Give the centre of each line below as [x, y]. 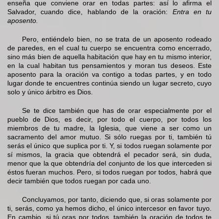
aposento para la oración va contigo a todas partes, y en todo [109, 75]
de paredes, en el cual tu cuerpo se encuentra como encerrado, [109, 48]
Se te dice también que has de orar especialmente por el [117, 111]
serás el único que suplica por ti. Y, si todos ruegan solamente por [109, 146]
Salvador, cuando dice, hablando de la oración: [90, 12]
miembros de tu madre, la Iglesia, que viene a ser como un [109, 128]
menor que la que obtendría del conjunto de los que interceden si [109, 164]
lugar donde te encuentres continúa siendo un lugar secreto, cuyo [109, 83]
